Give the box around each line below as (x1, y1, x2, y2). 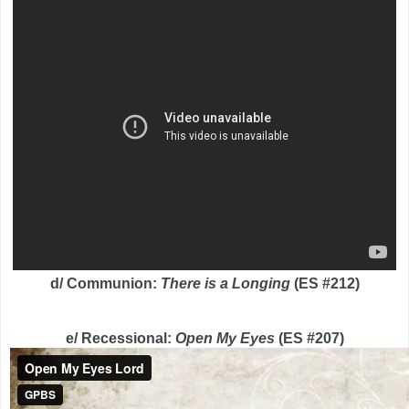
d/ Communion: (49, 276, 161, 292)
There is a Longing (160, 276, 290, 292)
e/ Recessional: (65, 330, 172, 347)
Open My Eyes (171, 330, 275, 347)
